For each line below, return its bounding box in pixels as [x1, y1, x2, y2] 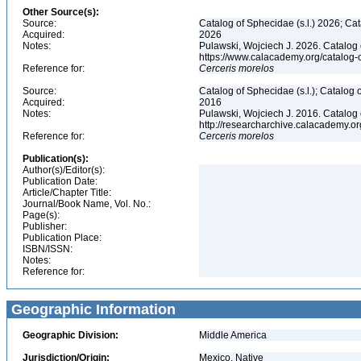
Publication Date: [23, 176, 98, 187]
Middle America [199, 330, 267, 341]
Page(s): [23, 210, 60, 221]
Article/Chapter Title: [23, 187, 111, 198]
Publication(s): [23, 153, 89, 164]
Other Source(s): [23, 6, 99, 18]
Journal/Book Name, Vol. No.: [23, 198, 151, 210]
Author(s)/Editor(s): [23, 164, 105, 176]
